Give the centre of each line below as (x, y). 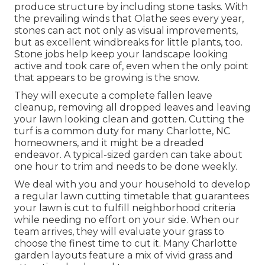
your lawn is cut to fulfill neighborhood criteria (125, 208)
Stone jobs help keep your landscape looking (121, 54)
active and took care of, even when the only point (131, 66)
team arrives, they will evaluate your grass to (119, 232)
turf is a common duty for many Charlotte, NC (122, 131)
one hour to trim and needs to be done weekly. (126, 167)
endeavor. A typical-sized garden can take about (128, 155)
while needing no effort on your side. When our (127, 220)
